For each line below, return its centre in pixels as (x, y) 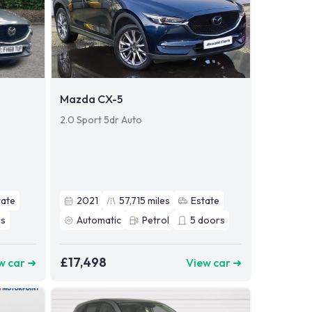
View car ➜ (213, 262)
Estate (205, 201)
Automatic (99, 220)
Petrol (155, 220)
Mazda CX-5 (91, 99)
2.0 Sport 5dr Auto (101, 120)
